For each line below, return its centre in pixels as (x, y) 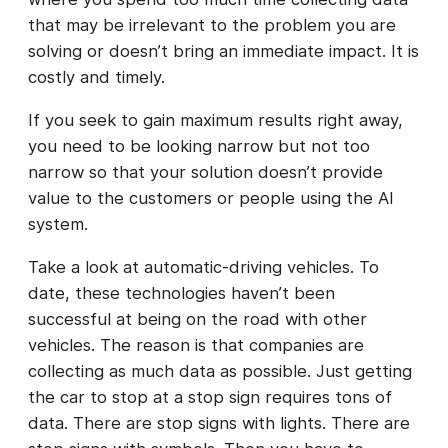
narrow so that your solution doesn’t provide (205, 172)
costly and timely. (96, 77)
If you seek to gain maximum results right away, (215, 120)
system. (60, 224)
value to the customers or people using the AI (211, 198)
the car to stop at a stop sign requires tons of (210, 396)
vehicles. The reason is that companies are (196, 344)
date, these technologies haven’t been (181, 292)
